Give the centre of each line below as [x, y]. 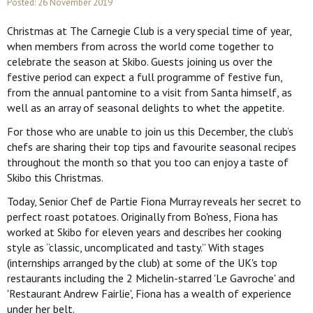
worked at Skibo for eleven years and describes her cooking [144, 232]
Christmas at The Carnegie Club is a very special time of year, [149, 31]
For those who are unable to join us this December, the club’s [150, 131]
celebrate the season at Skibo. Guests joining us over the [140, 61]
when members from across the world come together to [140, 46]
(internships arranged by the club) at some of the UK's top [142, 263]
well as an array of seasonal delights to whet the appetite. [146, 108]
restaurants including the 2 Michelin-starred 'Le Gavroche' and [151, 278]
